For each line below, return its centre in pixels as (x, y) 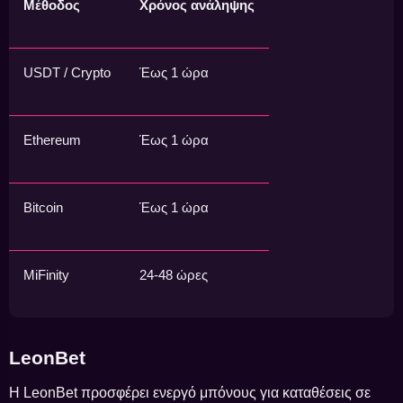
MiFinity (46, 274)
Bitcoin (43, 207)
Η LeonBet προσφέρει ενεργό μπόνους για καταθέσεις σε (190, 393)
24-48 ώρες (174, 274)
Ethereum (52, 139)
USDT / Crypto (67, 72)
